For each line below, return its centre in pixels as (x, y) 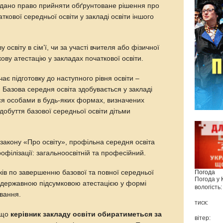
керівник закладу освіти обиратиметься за (86, 215)
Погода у (208, 179)
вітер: (203, 218)
